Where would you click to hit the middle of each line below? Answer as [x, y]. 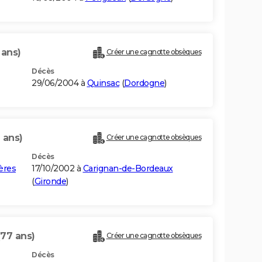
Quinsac [103, 83]
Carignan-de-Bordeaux [128, 169]
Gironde [50, 182]
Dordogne [144, 83]
